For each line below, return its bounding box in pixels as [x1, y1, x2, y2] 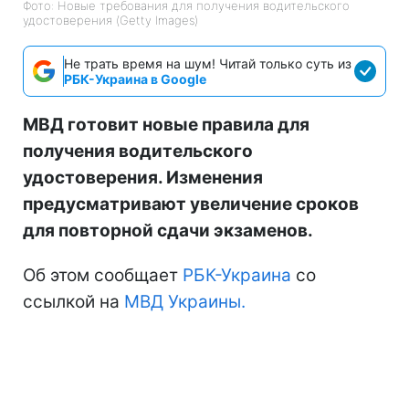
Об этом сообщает [23, 265, 183, 287]
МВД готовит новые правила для [23, 114, 309, 136]
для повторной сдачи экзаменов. [23, 220, 313, 242]
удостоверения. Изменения [23, 167, 263, 189]
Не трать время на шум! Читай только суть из [64, 56, 351, 72]
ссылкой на [23, 291, 124, 313]
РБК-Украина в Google [64, 71, 206, 88]
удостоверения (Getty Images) [23, 13, 198, 28]
